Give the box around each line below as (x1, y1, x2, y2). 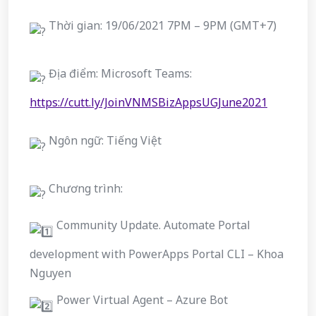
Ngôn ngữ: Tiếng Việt (46, 133, 162, 149)
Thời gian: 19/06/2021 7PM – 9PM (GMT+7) (46, 18, 276, 34)
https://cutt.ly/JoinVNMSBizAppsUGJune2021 (30, 95, 267, 111)
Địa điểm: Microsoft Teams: (46, 66, 192, 82)
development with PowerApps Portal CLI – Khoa (30, 246, 284, 262)
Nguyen (30, 265, 71, 281)
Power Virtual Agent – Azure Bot (54, 292, 228, 308)
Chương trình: (46, 181, 123, 197)
